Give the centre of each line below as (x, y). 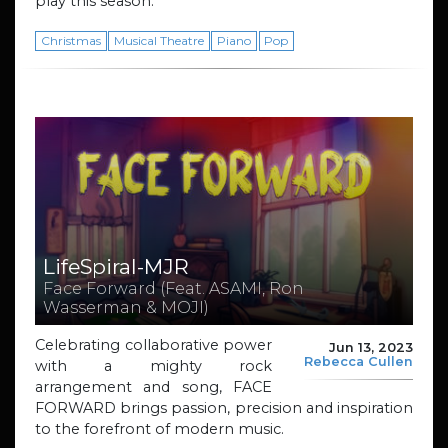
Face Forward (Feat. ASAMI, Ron (173, 288)
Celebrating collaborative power (153, 344)
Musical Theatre (158, 41)
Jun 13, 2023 (371, 347)
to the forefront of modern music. (159, 428)
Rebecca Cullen (358, 361)
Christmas (70, 41)
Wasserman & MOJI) (126, 307)
